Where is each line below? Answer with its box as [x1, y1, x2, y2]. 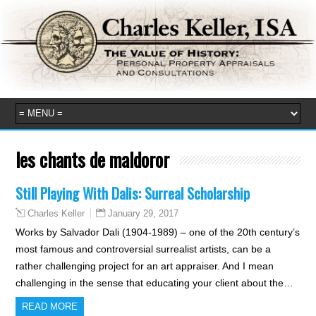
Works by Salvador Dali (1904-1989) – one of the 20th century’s [16, 226, 300, 238]
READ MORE [22, 300, 78, 312]
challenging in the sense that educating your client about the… [16, 276, 294, 288]
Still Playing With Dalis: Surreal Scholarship [16, 181, 250, 204]
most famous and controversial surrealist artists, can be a [16, 243, 272, 255]
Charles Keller [28, 208, 85, 219]
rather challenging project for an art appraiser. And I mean [16, 260, 274, 272]
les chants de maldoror [16, 145, 170, 174]
